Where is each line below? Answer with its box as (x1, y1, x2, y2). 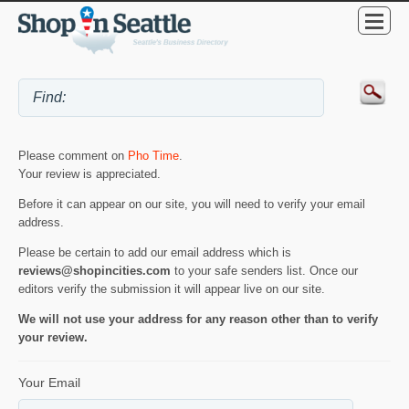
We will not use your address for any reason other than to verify (18, 311, 378, 326)
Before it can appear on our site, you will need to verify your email (18, 196, 365, 211)
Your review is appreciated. (18, 166, 161, 181)
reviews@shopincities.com (18, 263, 171, 278)
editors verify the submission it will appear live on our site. (18, 281, 325, 296)
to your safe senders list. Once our (171, 263, 358, 278)
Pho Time (128, 148, 179, 163)
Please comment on (18, 148, 128, 163)
